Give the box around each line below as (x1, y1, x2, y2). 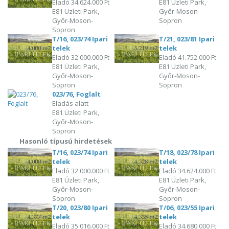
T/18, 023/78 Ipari (159, 147, 215, 157)
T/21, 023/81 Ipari (159, 34, 215, 43)
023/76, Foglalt (52, 89, 101, 99)
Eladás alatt (52, 98, 89, 108)
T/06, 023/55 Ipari (159, 202, 215, 212)
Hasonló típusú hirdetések (19, 136, 112, 146)
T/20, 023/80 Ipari (52, 202, 108, 212)
